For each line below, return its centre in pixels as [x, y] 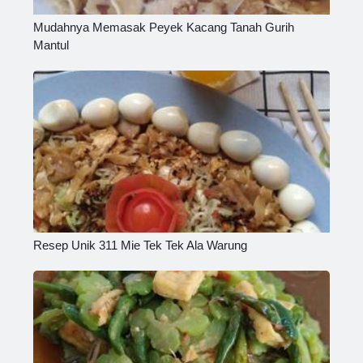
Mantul [51, 45]
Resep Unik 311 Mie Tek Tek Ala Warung [140, 245]
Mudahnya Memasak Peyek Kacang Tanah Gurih [164, 27]
